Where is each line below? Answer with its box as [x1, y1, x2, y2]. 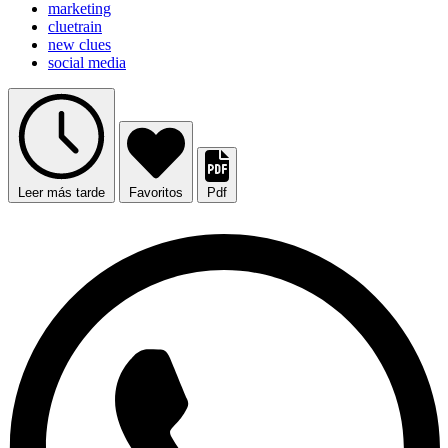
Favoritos [129, 185, 183, 201]
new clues [48, 36, 111, 54]
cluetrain [48, 18, 102, 36]
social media [48, 54, 126, 72]
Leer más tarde [18, 185, 105, 201]
